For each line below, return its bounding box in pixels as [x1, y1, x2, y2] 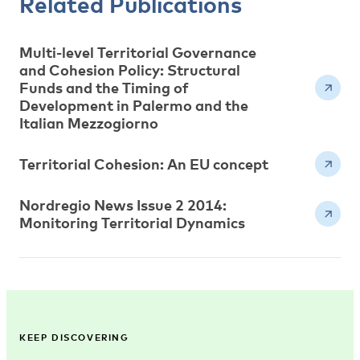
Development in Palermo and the [19, 96, 248, 114]
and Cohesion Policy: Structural [19, 61, 240, 79]
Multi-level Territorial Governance [19, 43, 256, 61]
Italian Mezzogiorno [19, 114, 158, 132]
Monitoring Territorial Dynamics [19, 214, 245, 231]
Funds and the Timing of [19, 79, 189, 96]
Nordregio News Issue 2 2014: [19, 196, 227, 214]
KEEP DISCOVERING [19, 332, 129, 342]
